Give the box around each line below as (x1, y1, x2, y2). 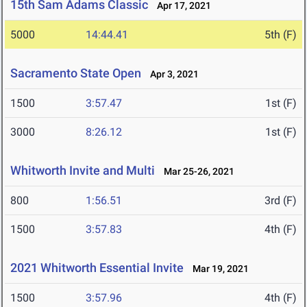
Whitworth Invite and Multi (10, 163, 155, 178)
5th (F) (265, 28, 297, 42)
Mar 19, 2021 (186, 263, 249, 275)
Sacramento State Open (10, 66, 141, 81)
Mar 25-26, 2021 (158, 166, 234, 177)
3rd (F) (265, 194, 297, 208)
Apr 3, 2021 (144, 69, 199, 80)
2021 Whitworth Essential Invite (10, 260, 184, 275)
